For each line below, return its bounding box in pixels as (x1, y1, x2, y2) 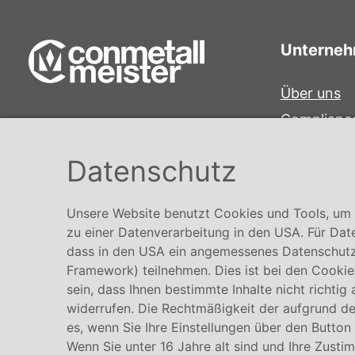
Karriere (281, 162, 334, 180)
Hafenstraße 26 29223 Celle (29, 143, 217, 161)
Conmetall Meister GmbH (29, 122, 197, 139)
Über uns (281, 84, 341, 101)
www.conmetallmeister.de (29, 208, 203, 225)
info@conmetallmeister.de (29, 186, 204, 204)
